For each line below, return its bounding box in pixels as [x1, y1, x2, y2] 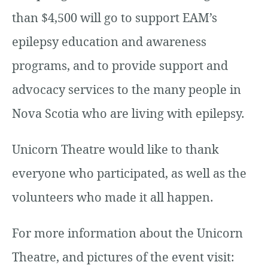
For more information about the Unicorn [12, 224, 243, 241]
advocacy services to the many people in [12, 81, 241, 98]
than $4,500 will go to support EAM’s [12, 9, 217, 26]
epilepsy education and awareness [12, 33, 206, 50]
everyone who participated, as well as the [12, 165, 246, 181]
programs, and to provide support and [12, 57, 228, 74]
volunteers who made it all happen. [12, 188, 217, 205]
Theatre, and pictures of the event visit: [12, 248, 234, 265]
